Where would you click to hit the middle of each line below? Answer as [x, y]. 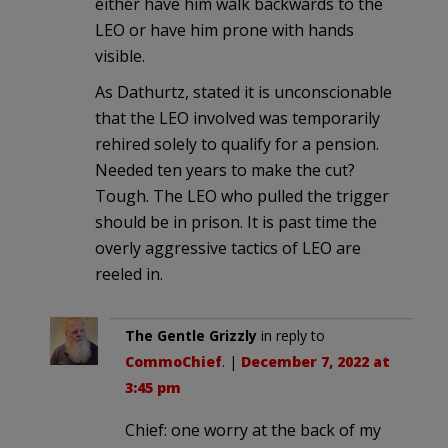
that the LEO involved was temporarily [237, 117]
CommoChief [173, 361]
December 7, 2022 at [315, 361]
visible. [120, 55]
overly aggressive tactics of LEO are [228, 247]
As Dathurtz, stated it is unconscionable [243, 91]
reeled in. [129, 273]
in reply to [291, 335]
